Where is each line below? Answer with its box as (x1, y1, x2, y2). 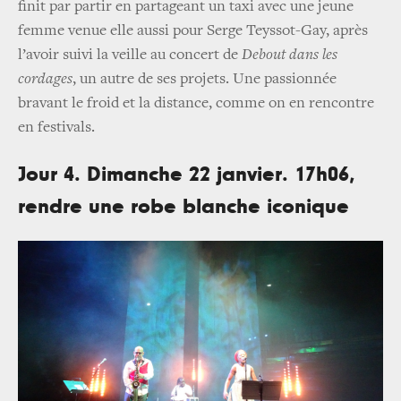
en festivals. (18, 120, 95, 137)
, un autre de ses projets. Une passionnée (73, 72, 337, 89)
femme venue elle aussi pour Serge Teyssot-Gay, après (18, 23, 368, 40)
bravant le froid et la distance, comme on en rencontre (18, 96, 374, 113)
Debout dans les (242, 47, 337, 64)
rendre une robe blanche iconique (18, 196, 349, 218)
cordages (18, 72, 73, 89)
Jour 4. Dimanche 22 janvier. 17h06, (18, 164, 355, 186)
